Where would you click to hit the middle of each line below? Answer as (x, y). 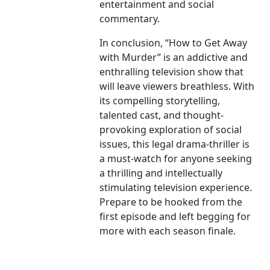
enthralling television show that (172, 72)
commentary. (130, 19)
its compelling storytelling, (160, 101)
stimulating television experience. (176, 188)
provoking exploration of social (171, 130)
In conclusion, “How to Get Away (174, 43)
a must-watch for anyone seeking (176, 159)
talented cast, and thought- (162, 115)
